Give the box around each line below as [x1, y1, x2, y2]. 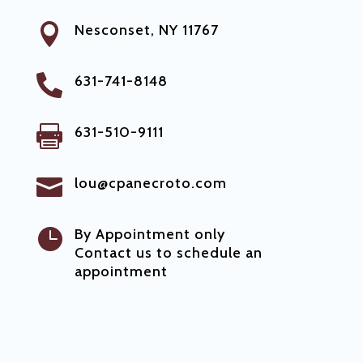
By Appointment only [74, 224, 225, 243]
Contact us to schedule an [74, 243, 263, 262]
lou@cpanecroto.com [74, 173, 227, 192]
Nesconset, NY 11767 [74, 20, 219, 39]
